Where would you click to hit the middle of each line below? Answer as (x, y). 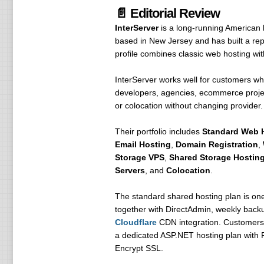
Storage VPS (139, 157)
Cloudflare (136, 222)
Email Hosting (143, 144)
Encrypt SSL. (139, 248)
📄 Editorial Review (167, 13)
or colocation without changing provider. (189, 105)
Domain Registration (217, 144)
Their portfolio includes (158, 131)
